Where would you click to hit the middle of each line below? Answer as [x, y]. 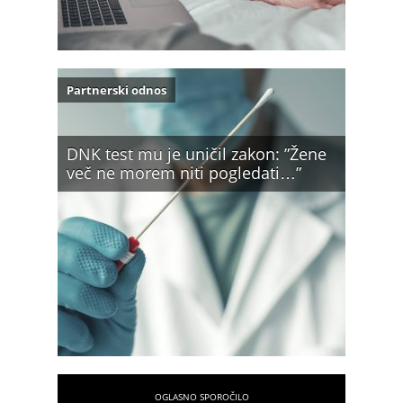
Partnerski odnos [116, 90]
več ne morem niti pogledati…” [184, 173]
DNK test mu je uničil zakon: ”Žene [197, 154]
